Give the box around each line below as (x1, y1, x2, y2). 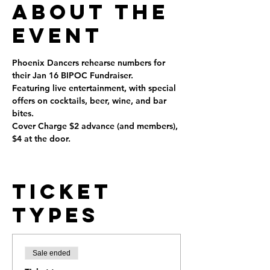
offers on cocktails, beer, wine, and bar (12, 95, 169, 106)
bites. (12, 108, 34, 119)
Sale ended (33, 249, 71, 257)
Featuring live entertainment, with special (12, 83, 178, 93)
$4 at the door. (12, 133, 71, 144)
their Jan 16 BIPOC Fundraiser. (12, 70, 136, 81)
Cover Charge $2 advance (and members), (12, 121, 180, 131)
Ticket (12, 178, 111, 204)
